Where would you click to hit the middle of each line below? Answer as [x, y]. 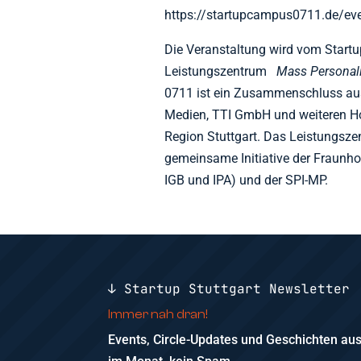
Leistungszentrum [221, 72]
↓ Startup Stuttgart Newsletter [229, 288]
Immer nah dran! [158, 314]
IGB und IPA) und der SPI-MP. [247, 180]
